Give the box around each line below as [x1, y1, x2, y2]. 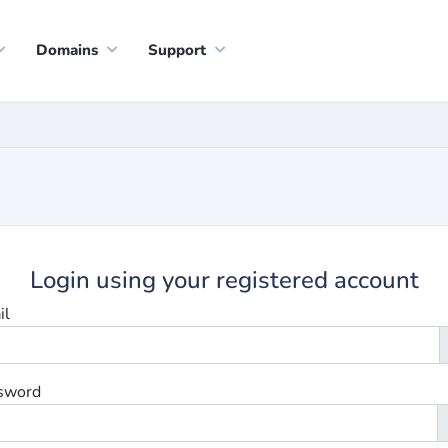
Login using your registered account [29, 263, 419, 296]
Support [148, 40, 206, 61]
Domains [36, 40, 98, 61]
